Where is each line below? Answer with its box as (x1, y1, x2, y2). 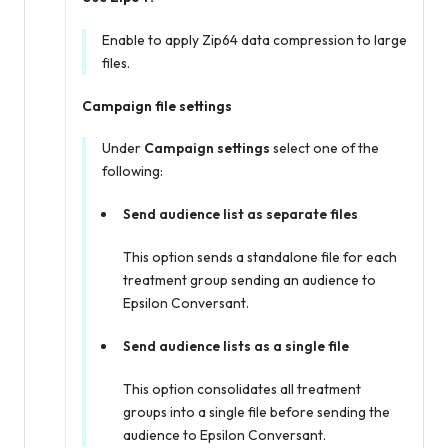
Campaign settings (144, 138, 270, 157)
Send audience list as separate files (122, 204, 358, 223)
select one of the (270, 138, 379, 157)
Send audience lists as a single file (122, 336, 349, 355)
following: (102, 161, 163, 180)
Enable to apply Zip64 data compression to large (102, 30, 407, 49)
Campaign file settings (82, 96, 232, 115)
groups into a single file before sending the (122, 402, 390, 421)
